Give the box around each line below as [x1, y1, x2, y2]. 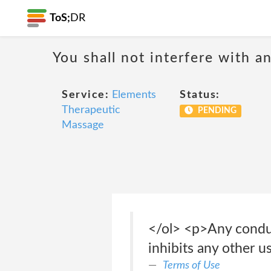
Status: [180, 90, 220, 100]
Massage [62, 120, 104, 131]
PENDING [195, 106, 237, 115]
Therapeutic [62, 105, 120, 116]
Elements [112, 90, 156, 100]
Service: [62, 90, 109, 100]
